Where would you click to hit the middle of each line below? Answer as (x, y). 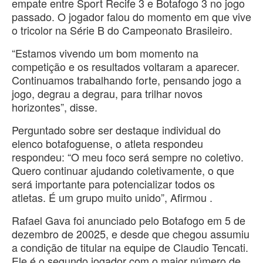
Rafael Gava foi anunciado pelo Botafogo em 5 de (129, 220)
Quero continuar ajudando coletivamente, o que (123, 170)
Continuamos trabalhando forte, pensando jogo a (127, 80)
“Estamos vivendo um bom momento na (105, 53)
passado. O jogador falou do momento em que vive (131, 16)
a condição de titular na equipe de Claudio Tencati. (130, 247)
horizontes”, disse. (55, 107)
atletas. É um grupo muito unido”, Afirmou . (112, 197)
